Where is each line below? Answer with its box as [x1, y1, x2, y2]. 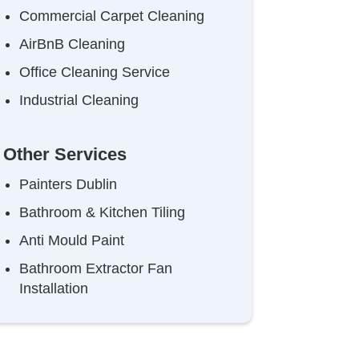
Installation [18, 280, 88, 296]
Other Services [2, 144, 127, 164]
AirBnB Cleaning [18, 36, 125, 52]
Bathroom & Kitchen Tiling [18, 204, 185, 220]
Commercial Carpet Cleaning [18, 8, 204, 24]
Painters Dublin [18, 176, 117, 192]
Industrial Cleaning [18, 92, 139, 108]
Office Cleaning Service [18, 64, 170, 80]
